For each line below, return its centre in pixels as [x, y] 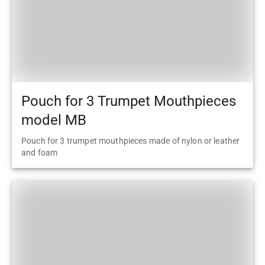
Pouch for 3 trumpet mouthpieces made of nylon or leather [131, 140]
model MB [54, 120]
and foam [40, 152]
